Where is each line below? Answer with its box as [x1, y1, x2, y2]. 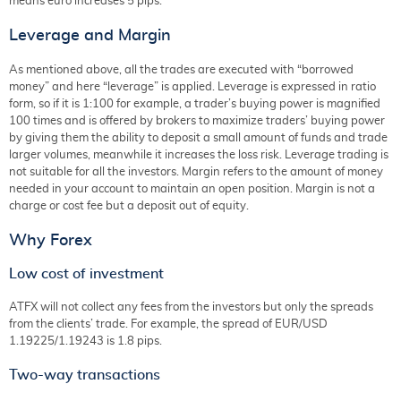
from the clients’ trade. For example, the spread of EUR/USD [9, 319, 328, 330]
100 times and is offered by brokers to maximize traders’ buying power [9, 115, 385, 127]
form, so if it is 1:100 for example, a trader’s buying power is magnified [9, 98, 380, 110]
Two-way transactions [9, 368, 160, 382]
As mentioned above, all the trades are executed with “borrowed [9, 64, 354, 76]
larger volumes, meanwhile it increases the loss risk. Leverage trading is [9, 149, 388, 161]
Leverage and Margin [9, 28, 171, 44]
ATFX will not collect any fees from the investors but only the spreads [9, 302, 373, 313]
